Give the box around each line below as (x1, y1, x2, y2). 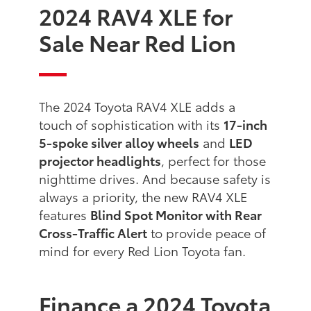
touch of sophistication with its (39, 115, 224, 134)
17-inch (224, 115, 268, 134)
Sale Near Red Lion (39, 26, 237, 58)
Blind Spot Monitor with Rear (90, 205, 262, 224)
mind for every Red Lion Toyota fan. (39, 242, 246, 260)
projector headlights (39, 151, 162, 170)
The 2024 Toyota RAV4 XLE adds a (39, 97, 236, 116)
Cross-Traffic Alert (39, 224, 148, 242)
